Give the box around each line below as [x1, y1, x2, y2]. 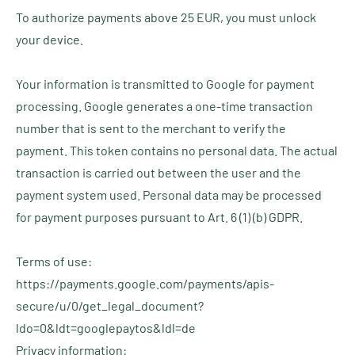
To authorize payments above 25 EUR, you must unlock [16, 10, 316, 25]
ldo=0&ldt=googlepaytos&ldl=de [16, 320, 196, 335]
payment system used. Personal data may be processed [16, 187, 322, 202]
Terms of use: [16, 254, 92, 269]
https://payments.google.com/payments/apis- [16, 276, 274, 291]
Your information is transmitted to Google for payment [16, 76, 315, 91]
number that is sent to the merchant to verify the [16, 120, 286, 136]
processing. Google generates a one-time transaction [16, 98, 313, 113]
